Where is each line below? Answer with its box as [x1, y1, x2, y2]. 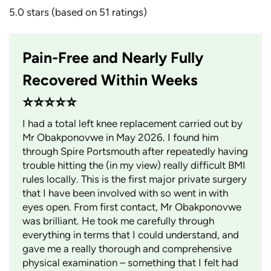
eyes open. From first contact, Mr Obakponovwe [22, 201, 241, 214]
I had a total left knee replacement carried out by [22, 117, 243, 130]
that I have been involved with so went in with [22, 187, 228, 200]
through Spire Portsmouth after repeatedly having [22, 145, 248, 158]
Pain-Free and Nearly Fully [22, 48, 203, 67]
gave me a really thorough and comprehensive [22, 243, 232, 255]
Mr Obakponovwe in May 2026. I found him [22, 131, 218, 144]
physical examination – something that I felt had [22, 256, 238, 269]
